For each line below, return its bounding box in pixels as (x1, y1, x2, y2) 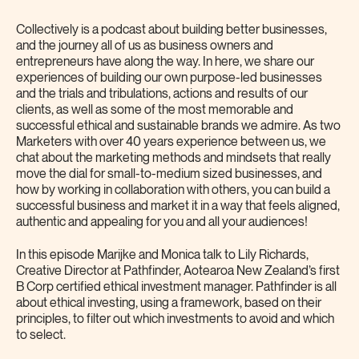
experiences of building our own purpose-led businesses (16, 71, 322, 85)
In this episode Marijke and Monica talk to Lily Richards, (16, 248, 309, 262)
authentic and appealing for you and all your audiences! (16, 215, 308, 229)
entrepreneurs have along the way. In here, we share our (16, 54, 314, 69)
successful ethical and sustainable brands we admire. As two (16, 119, 341, 133)
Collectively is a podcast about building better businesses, (16, 22, 327, 37)
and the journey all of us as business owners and (16, 38, 273, 53)
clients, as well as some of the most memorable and (16, 103, 293, 117)
